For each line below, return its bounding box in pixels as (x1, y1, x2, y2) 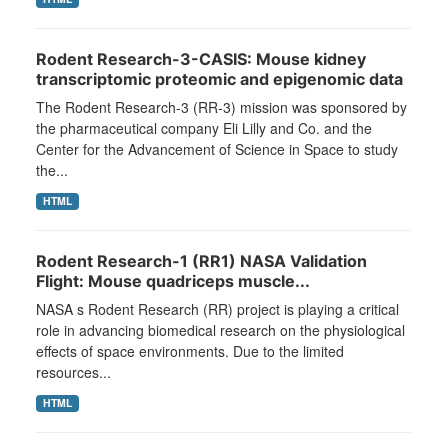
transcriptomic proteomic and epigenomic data (36, 69, 403, 90)
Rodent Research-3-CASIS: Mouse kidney (36, 49, 366, 70)
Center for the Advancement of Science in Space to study (36, 139, 398, 160)
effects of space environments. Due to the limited (36, 341, 344, 362)
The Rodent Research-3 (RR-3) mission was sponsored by (36, 97, 407, 118)
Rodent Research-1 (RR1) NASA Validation (36, 251, 367, 272)
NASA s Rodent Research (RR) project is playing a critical (36, 299, 399, 320)
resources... (36, 362, 111, 383)
